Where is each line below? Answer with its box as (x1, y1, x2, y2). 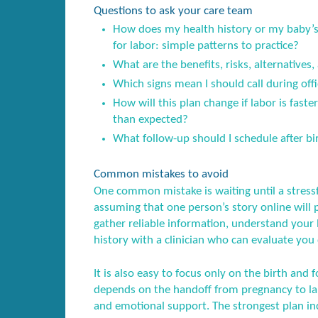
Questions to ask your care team (94, 5, 253, 18)
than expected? (113, 114, 189, 126)
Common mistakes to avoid (94, 168, 229, 180)
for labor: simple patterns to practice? (113, 40, 300, 53)
